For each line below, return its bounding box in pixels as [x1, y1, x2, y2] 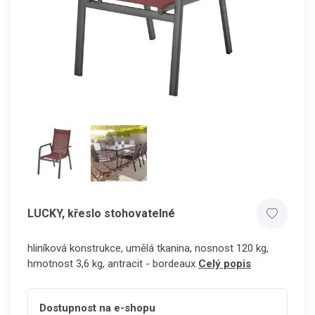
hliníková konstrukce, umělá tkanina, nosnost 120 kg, [27, 242, 269, 255]
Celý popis [198, 257, 251, 270]
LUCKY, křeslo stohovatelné [27, 207, 175, 220]
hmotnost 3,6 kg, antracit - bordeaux [27, 257, 195, 270]
